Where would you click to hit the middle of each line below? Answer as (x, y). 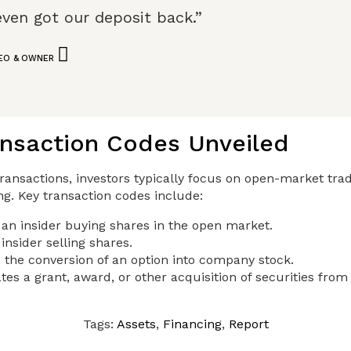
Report (248, 324)
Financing (192, 324)
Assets (136, 324)
